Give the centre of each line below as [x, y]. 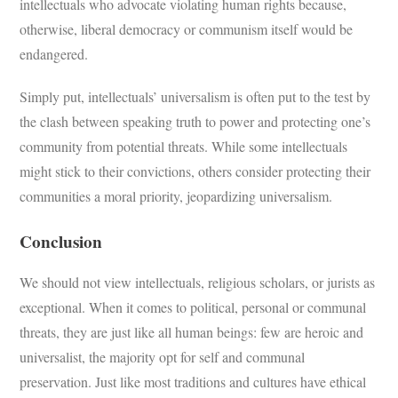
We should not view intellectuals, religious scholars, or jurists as [198, 282]
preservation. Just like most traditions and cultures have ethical [193, 381]
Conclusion [61, 241]
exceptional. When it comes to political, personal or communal [193, 306]
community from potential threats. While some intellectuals [184, 146]
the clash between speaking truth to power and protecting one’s [195, 121]
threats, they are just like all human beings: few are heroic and [192, 331]
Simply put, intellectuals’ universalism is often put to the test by [195, 96]
